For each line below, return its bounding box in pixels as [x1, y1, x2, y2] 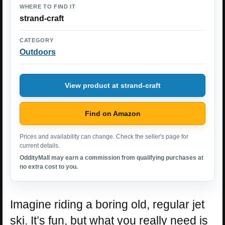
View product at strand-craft [64, 81, 161, 89]
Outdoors [20, 48, 56, 56]
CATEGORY [20, 37, 54, 43]
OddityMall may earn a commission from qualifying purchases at [20, 154, 203, 161]
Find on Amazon [84, 109, 141, 118]
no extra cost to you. [20, 163, 78, 170]
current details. [20, 142, 60, 149]
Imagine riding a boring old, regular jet [10, 198, 204, 211]
